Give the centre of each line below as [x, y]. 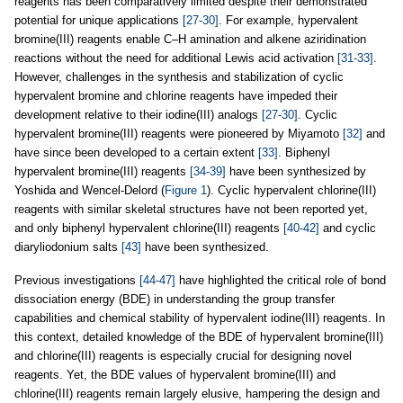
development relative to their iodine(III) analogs [138, 114]
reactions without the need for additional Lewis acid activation [176, 58]
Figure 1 [186, 190]
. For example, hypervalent [288, 20]
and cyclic [348, 228]
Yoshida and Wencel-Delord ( [90, 190]
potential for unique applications [99, 20]
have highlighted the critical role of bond [281, 280]
